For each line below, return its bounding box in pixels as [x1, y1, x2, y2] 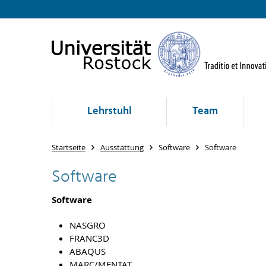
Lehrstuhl [87, 103, 132, 120]
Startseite [52, 142, 85, 153]
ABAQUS [69, 245, 106, 257]
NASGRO [69, 219, 106, 231]
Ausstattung [100, 142, 144, 153]
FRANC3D [69, 232, 109, 244]
